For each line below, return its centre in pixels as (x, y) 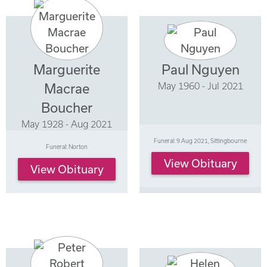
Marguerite (67, 69)
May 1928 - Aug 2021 (67, 124)
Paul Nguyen (200, 69)
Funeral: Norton (67, 147)
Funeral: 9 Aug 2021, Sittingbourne (200, 141)
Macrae (67, 88)
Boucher (67, 107)
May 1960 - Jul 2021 (200, 86)
